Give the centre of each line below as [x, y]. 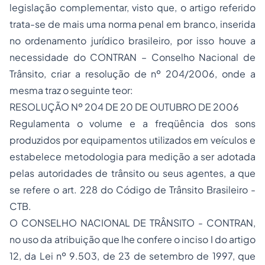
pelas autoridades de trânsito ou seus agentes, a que [132, 173]
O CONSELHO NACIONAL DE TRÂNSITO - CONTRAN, [132, 223]
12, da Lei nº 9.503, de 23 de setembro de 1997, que [132, 256]
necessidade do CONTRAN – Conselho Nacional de [132, 57]
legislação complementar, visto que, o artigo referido [132, 7]
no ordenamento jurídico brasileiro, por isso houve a [132, 41]
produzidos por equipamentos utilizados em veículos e [132, 140]
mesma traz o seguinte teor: [71, 90]
